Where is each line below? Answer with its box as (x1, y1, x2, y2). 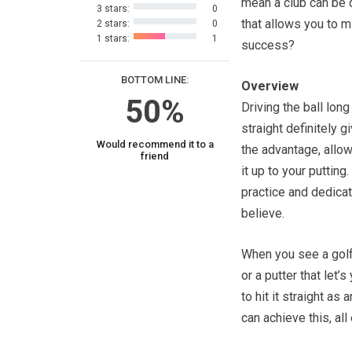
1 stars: (96, 33, 130, 44)
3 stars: (96, 3, 130, 14)
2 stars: (96, 18, 130, 29)
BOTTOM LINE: (121, 74, 189, 86)
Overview (241, 79, 299, 93)
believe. (241, 206, 284, 221)
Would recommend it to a (96, 138, 214, 150)
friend (141, 150, 169, 162)
